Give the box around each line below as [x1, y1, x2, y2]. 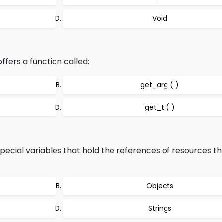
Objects [146, 181, 173, 191]
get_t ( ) [144, 102, 175, 112]
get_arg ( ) [140, 80, 179, 90]
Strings [148, 203, 171, 213]
